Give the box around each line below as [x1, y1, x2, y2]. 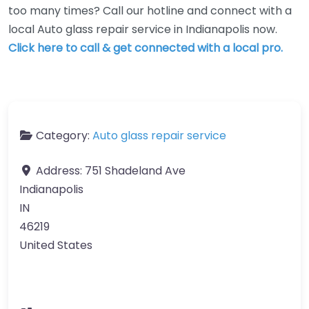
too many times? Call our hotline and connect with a [8, 3, 292, 19]
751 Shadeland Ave [85, 163, 186, 179]
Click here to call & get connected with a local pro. [8, 40, 283, 56]
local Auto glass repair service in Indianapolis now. [8, 21, 277, 37]
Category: [36, 128, 92, 143]
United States [19, 237, 92, 253]
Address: [36, 163, 85, 179]
